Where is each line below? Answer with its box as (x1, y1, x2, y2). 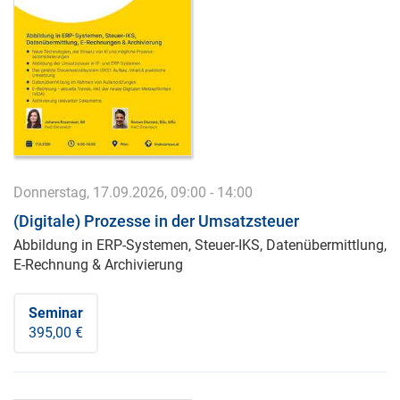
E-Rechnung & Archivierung (13, 256, 183, 273)
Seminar (29, 304, 83, 321)
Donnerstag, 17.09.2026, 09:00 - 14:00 (13, 184, 253, 201)
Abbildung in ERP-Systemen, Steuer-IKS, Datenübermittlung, (13, 237, 387, 254)
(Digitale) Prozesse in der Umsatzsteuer (13, 212, 299, 230)
